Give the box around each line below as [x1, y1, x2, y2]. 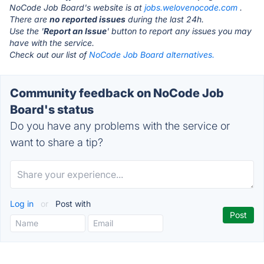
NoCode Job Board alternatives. [89, 49, 214, 60]
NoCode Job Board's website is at [9, 2, 144, 12]
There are [9, 14, 49, 24]
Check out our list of [9, 49, 89, 60]
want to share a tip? [10, 136, 103, 148]
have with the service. [9, 38, 94, 48]
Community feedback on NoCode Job [10, 86, 224, 100]
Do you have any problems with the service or [10, 120, 230, 132]
